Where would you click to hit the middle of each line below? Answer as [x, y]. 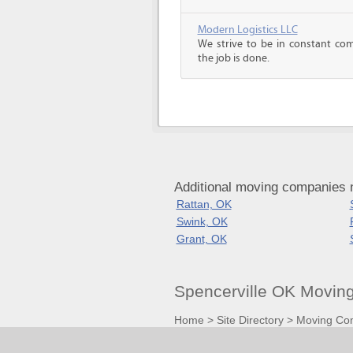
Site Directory [250, 320]
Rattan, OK [204, 204]
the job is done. [233, 58]
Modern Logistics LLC [247, 30]
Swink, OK [202, 221]
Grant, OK [201, 239]
